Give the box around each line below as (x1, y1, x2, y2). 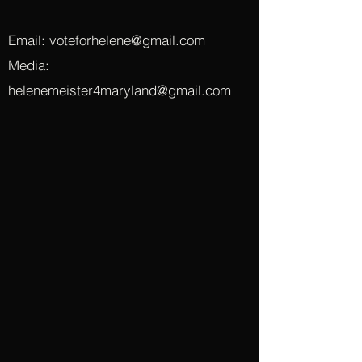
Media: (8, 57, 49, 74)
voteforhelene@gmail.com (49, 32, 205, 48)
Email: (8, 32, 49, 48)
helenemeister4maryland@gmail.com (8, 82, 231, 99)
